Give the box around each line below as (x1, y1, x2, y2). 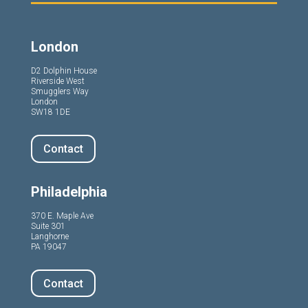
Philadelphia (30, 183, 107, 200)
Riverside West (30, 76, 85, 87)
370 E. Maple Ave (30, 210, 93, 221)
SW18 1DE (30, 107, 70, 118)
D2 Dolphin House (30, 66, 97, 76)
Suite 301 (30, 221, 65, 231)
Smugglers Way (30, 87, 89, 97)
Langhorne (30, 231, 69, 241)
